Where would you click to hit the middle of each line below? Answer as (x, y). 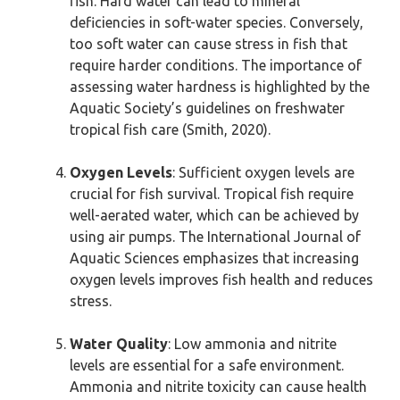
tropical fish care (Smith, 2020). (170, 129)
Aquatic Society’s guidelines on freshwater (207, 108)
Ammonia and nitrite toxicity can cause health (218, 387)
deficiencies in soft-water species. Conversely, (217, 22)
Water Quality (119, 344)
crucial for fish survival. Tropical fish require (212, 194)
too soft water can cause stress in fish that (208, 44)
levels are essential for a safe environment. (207, 365)
